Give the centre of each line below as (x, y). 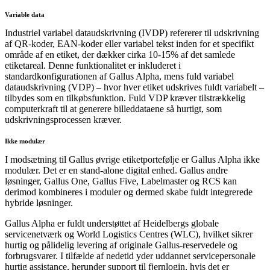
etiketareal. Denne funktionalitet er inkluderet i (93, 65)
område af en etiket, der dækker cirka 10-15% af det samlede (120, 54)
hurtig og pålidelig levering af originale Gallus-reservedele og (121, 245)
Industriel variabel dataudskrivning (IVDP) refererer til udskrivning (132, 33)
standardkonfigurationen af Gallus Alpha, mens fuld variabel (119, 76)
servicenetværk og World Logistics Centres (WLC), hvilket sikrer (129, 234)
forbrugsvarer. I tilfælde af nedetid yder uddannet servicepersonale (130, 256)
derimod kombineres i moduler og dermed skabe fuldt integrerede (129, 192)
